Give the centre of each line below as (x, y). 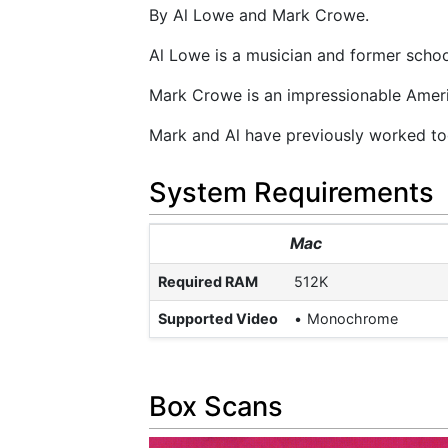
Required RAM (208, 281)
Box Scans (216, 407)
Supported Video (218, 318)
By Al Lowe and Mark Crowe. (259, 15)
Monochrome (353, 318)
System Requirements (291, 192)
